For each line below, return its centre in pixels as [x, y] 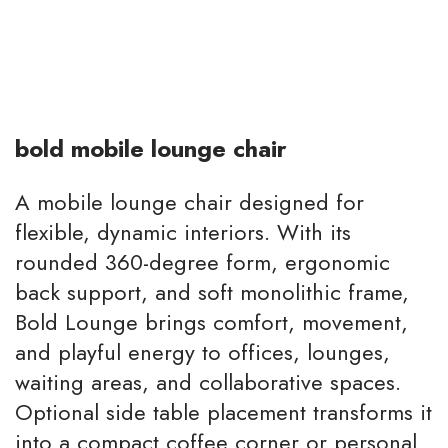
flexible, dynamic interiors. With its [183, 232]
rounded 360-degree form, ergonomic [202, 262]
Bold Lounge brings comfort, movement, [211, 322]
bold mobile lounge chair [151, 148]
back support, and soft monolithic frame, [212, 292]
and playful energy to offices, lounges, [202, 352]
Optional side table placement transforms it [223, 412]
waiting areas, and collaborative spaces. [208, 382]
